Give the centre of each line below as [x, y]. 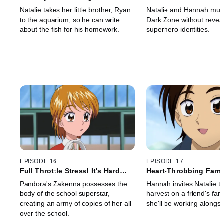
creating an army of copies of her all [75, 203]
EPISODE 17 [165, 161]
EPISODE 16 [38, 161]
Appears [161, 5]
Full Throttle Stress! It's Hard [70, 171]
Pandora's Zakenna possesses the [73, 183]
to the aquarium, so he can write [70, 20]
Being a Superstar [51, 179]
